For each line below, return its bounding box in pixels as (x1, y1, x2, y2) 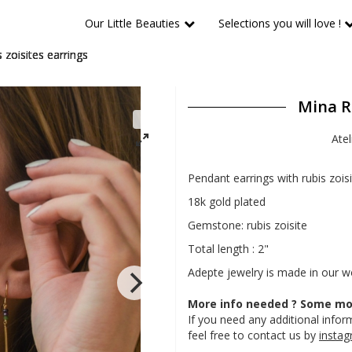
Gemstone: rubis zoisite (188, 218, 307, 233)
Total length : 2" (188, 241, 269, 256)
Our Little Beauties (85, 16, 181, 31)
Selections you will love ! (218, 16, 341, 31)
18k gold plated (188, 194, 266, 209)
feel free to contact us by (188, 328, 319, 343)
